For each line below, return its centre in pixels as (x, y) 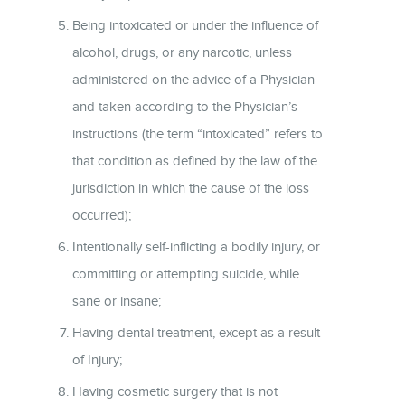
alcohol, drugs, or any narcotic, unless (182, 52)
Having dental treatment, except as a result (196, 332)
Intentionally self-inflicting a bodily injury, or (196, 246)
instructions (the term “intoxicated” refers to (198, 133)
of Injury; (97, 359)
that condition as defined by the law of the (195, 160)
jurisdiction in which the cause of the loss (191, 188)
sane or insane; (117, 301)
